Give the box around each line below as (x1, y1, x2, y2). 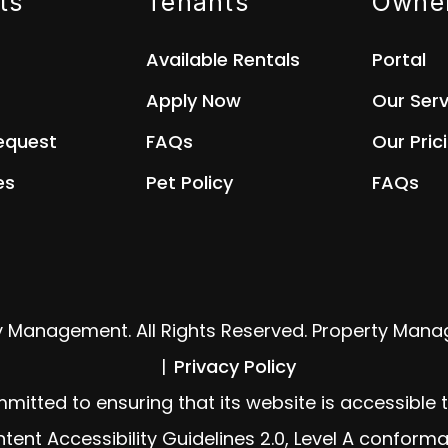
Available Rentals (146, 47, 301, 72)
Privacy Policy (173, 354, 296, 379)
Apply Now (146, 88, 242, 113)
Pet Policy (146, 170, 234, 195)
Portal (371, 47, 426, 72)
